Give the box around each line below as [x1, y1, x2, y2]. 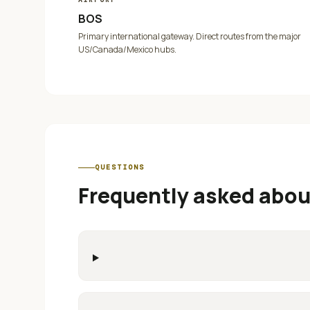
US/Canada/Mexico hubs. [78, 44, 176, 55]
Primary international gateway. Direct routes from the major [78, 30, 301, 42]
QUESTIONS [95, 163, 145, 172]
